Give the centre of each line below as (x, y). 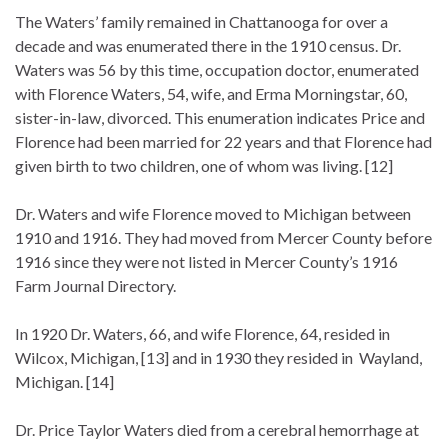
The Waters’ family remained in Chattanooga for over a (201, 21)
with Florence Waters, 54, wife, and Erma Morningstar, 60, (211, 93)
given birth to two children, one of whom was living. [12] (204, 165)
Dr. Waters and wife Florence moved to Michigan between (213, 213)
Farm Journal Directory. (95, 285)
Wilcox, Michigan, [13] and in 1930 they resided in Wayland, (218, 357)
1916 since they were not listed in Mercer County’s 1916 (206, 261)
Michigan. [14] (64, 381)
